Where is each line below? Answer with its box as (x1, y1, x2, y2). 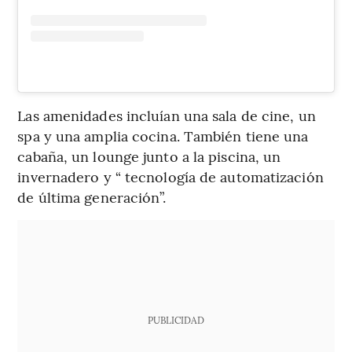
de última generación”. (17, 187, 167, 207)
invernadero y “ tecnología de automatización (17, 167, 324, 187)
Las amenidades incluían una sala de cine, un (17, 105, 316, 126)
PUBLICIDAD (147, 313, 204, 327)
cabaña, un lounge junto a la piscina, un (17, 146, 281, 167)
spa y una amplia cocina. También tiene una (17, 126, 309, 146)
